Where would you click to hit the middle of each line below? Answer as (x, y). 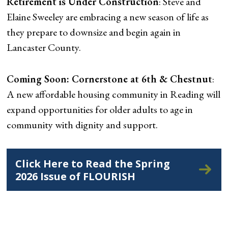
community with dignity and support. (82, 124)
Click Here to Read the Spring (93, 163)
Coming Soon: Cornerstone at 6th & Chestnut (110, 79)
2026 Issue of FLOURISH (76, 176)
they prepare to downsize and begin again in (94, 32)
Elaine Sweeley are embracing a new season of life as (108, 17)
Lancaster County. (44, 47)
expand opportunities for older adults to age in (100, 109)
